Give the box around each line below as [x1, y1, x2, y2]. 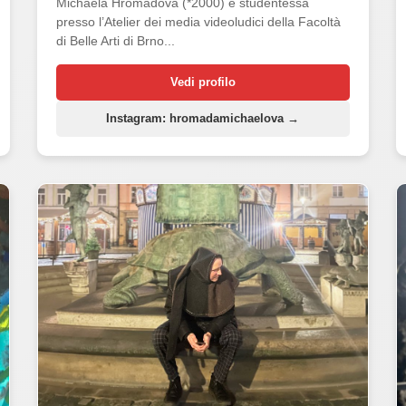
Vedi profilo [169, 74, 236, 89]
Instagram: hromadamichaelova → [106, 111, 300, 125]
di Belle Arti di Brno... [55, 33, 175, 48]
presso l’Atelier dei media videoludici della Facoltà [55, 14, 341, 29]
